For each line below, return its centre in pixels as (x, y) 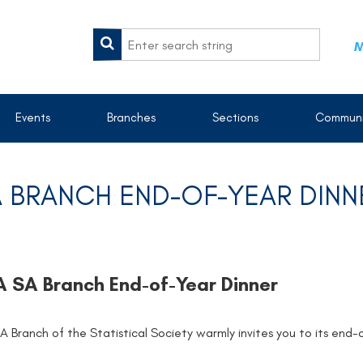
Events (33, 117)
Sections (235, 117)
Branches (131, 117)
